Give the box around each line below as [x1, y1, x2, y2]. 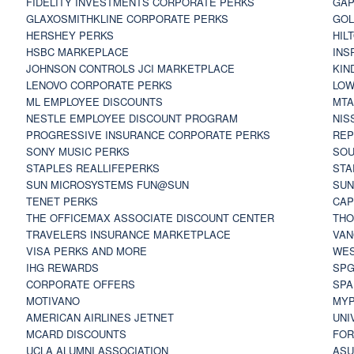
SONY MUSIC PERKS [25, 143, 130, 159]
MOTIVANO [25, 292, 80, 308]
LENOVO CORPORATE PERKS [25, 77, 172, 92]
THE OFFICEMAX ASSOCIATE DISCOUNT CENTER [25, 209, 274, 225]
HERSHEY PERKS [25, 27, 114, 43]
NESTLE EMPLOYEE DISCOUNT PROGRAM [25, 110, 238, 126]
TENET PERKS [25, 193, 98, 209]
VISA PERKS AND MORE [25, 243, 147, 258]
